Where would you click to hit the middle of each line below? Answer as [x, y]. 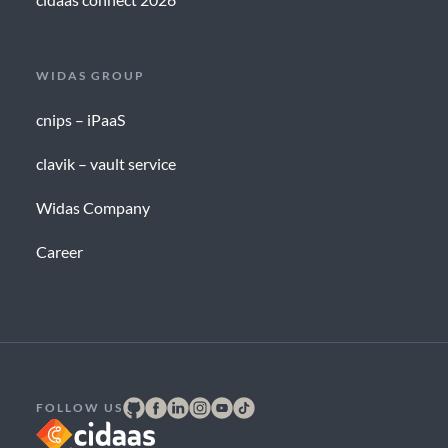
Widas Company [92, 208]
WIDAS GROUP [90, 76]
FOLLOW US [79, 408]
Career [59, 252]
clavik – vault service [105, 164]
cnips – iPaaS [80, 120]
